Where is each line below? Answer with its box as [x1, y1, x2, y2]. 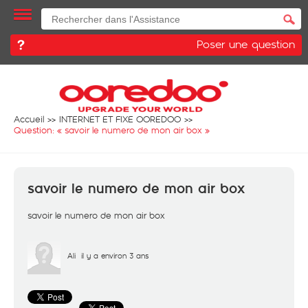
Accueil [14, 113, 44, 125]
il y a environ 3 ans [81, 250, 148, 261]
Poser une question [197, 36, 295, 52]
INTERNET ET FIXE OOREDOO [59, 113, 181, 125]
